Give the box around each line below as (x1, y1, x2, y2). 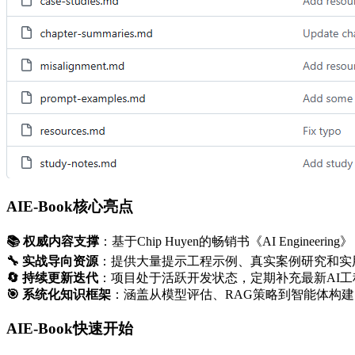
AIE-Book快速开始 (6, 319, 133, 337)
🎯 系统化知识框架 (6, 288, 111, 302)
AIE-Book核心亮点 (6, 198, 133, 216)
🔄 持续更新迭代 (6, 271, 98, 285)
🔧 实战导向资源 (6, 254, 98, 269)
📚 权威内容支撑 (6, 235, 99, 249)
